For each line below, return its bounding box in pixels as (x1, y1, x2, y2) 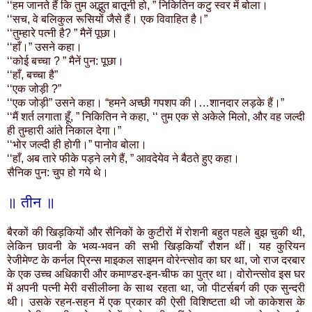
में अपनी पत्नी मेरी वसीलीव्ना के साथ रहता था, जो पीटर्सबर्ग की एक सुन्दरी (7, 282, 305, 295)
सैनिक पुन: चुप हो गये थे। (7, 166, 109, 179)
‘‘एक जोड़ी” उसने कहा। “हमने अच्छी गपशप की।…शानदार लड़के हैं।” (7, 97, 284, 109)
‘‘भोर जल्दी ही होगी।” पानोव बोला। (7, 139, 147, 151)
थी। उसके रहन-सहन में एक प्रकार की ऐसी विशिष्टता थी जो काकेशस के (7, 296, 305, 309)
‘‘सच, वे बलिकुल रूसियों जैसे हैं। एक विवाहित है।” (7, 13, 208, 26)
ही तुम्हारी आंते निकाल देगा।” (7, 125, 121, 137)
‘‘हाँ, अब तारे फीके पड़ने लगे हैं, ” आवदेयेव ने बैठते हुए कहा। (7, 153, 240, 165)
